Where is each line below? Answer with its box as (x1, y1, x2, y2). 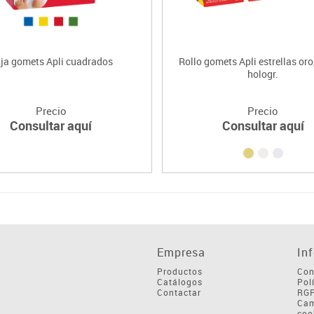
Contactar (157, 286, 201, 298)
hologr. (247, 67, 279, 81)
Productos (157, 265, 203, 277)
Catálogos (157, 275, 203, 287)
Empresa (157, 244, 205, 260)
